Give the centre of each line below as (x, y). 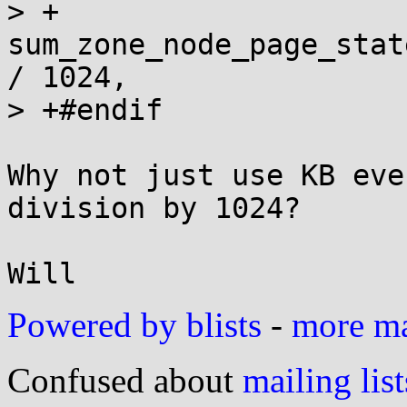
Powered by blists (134, 325)
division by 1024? (154, 208)
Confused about (125, 380)
